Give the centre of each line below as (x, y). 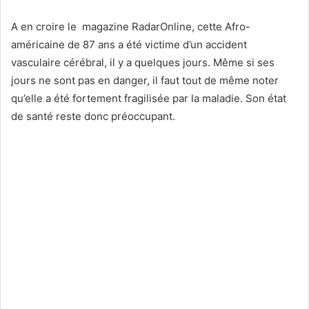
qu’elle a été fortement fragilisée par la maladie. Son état (149, 98)
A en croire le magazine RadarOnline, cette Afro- (131, 26)
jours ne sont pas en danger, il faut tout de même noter (145, 80)
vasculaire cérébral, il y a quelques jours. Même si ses (143, 62)
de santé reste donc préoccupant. (93, 116)
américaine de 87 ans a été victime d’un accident (129, 44)
